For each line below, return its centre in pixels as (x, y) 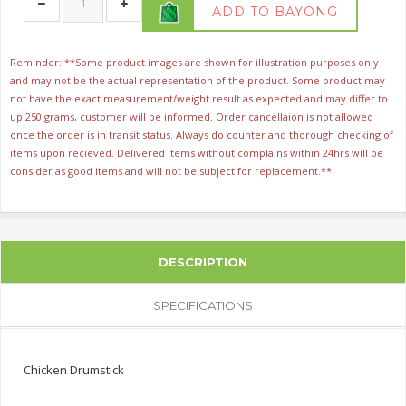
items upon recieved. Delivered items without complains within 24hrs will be (197, 152)
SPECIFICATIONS (203, 305)
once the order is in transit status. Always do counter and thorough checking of (202, 134)
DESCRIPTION (203, 261)
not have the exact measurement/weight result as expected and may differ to (199, 98)
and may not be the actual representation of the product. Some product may (198, 80)
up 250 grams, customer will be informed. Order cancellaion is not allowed (192, 116)
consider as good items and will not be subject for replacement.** (171, 170)
